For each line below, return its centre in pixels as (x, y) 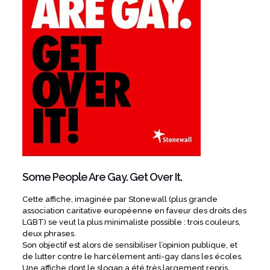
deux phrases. (49, 234)
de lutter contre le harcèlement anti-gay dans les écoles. (132, 257)
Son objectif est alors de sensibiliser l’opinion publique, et (130, 245)
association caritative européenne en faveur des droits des (134, 211)
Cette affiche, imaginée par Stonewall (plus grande (120, 199)
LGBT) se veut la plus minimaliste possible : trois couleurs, (131, 222)
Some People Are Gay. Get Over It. (102, 177)
